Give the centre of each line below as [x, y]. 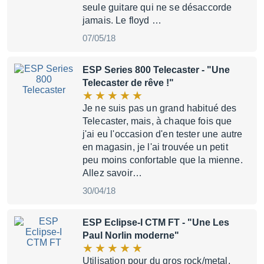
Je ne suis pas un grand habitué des [160, 108]
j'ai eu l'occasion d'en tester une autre [163, 134]
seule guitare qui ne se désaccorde [157, 7]
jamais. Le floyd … [122, 20]
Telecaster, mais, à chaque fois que [157, 121]
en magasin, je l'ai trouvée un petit [155, 147]
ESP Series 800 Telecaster [141, 70]
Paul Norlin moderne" [131, 235]
